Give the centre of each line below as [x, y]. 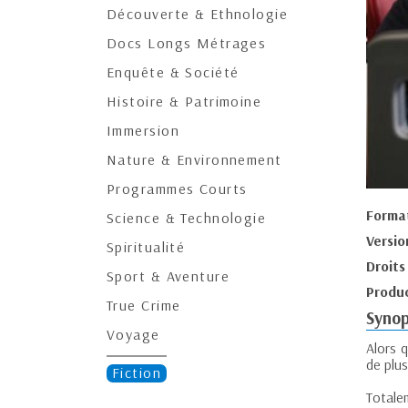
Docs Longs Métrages [187, 43]
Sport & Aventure [168, 276]
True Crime [144, 305]
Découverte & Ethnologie [198, 14]
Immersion [143, 130]
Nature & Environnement [194, 159]
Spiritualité [146, 247]
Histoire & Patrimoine [184, 101]
